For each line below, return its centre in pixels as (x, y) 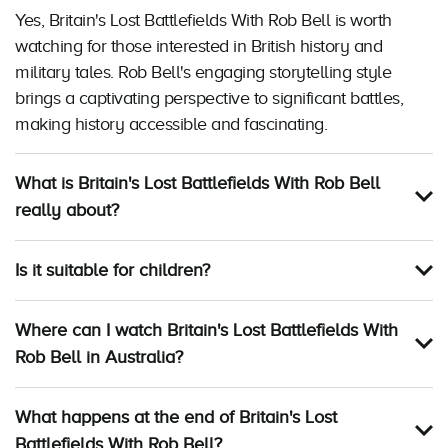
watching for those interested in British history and (198, 46)
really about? (67, 210)
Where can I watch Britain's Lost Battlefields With (206, 330)
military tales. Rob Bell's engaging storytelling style (203, 72)
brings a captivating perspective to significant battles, (209, 98)
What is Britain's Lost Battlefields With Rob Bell (197, 183)
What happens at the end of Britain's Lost (176, 417)
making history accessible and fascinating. (171, 124)
